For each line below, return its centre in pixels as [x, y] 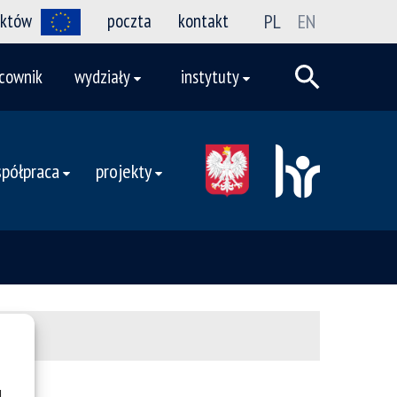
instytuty [210, 77]
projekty [124, 171]
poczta [129, 20]
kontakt [203, 20]
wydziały [102, 77]
